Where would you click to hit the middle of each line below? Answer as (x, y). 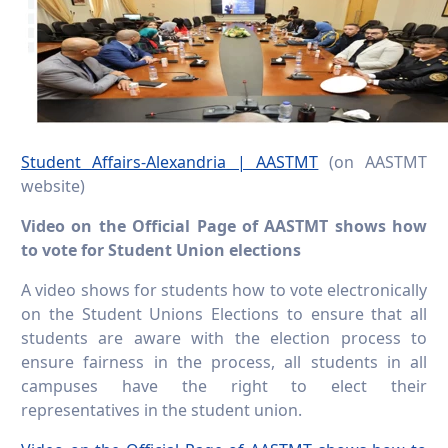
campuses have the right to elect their (224, 386)
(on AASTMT (373, 162)
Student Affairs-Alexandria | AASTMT (170, 162)
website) (53, 186)
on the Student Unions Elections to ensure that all (224, 314)
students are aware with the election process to (224, 338)
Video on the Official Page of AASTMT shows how (224, 226)
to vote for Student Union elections (161, 250)
